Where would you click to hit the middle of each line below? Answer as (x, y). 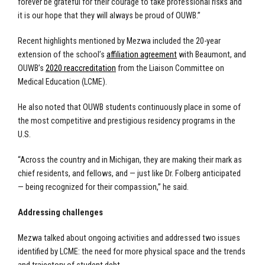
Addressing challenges (60, 212)
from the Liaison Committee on (171, 68)
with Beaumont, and (212, 54)
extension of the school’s (61, 54)
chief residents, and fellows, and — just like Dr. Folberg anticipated (129, 173)
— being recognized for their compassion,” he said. (106, 187)
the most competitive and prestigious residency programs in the (127, 121)
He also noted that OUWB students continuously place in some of (129, 107)
